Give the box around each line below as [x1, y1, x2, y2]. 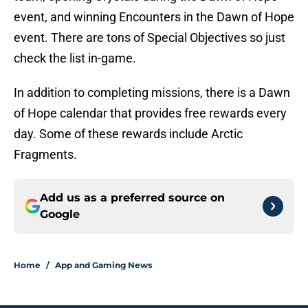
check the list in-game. [14, 51, 136, 66]
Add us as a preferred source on [40, 191, 225, 205]
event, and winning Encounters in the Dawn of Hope [14, 10, 294, 25]
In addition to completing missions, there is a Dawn [14, 85, 290, 100]
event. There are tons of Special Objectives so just [14, 30, 285, 45]
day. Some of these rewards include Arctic [14, 126, 243, 142]
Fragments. [14, 147, 77, 162]
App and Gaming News [55, 260, 152, 271]
